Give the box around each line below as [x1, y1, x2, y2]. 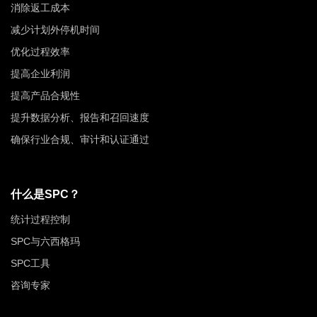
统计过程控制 [11, 213, 70, 225]
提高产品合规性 [11, 89, 80, 101]
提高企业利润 [11, 67, 70, 79]
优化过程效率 [11, 45, 70, 57]
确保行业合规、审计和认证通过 [11, 133, 149, 145]
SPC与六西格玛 [11, 235, 80, 247]
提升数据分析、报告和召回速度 [11, 111, 149, 123]
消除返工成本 [11, 1, 70, 13]
